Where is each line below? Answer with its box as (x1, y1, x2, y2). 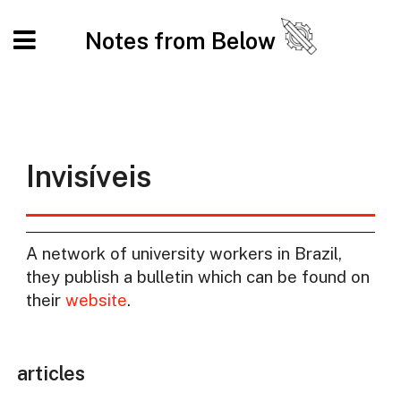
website (64, 289, 127, 310)
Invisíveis (25, 158, 151, 195)
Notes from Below (84, 27, 281, 55)
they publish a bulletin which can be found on (25, 266, 370, 286)
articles (16, 362, 85, 386)
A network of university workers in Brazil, (25, 243, 342, 263)
